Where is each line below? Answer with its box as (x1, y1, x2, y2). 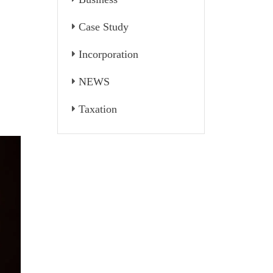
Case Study (78, 21, 129, 33)
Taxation (78, 103, 117, 115)
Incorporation (78, 48, 138, 60)
